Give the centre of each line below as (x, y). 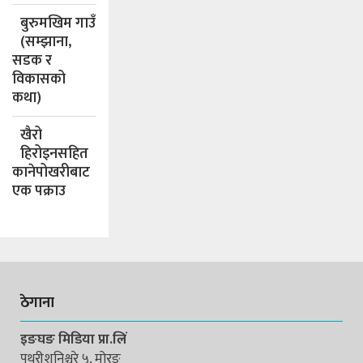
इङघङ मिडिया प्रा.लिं (73, 340)
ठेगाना (37, 303)
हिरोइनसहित (54, 154)
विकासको (39, 80)
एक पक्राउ (39, 192)
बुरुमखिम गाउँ (58, 24)
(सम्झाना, (46, 43)
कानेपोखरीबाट (51, 173)
